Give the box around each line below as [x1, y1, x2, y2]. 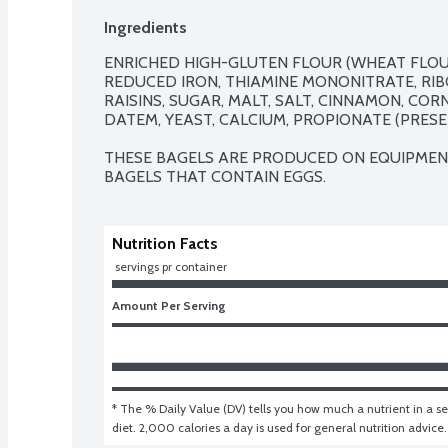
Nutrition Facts [112, 233, 218, 253]
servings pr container [115, 258, 227, 274]
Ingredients [104, 17, 187, 37]
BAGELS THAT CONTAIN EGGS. [104, 166, 326, 186]
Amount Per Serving [112, 297, 226, 313]
